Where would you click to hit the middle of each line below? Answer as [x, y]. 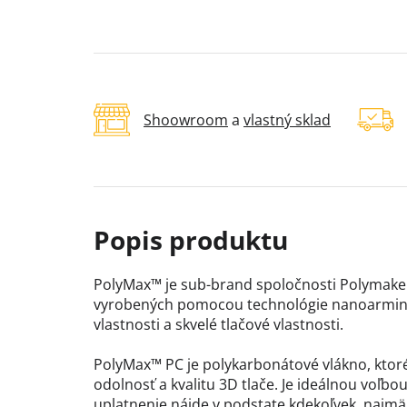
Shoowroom [186, 120]
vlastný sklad [287, 120]
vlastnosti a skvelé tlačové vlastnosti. [218, 325]
